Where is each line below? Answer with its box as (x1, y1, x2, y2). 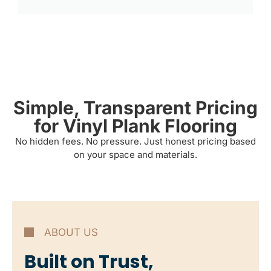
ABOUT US (44, 226, 98, 238)
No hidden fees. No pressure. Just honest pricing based (15, 135, 256, 148)
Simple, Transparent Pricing (13, 97, 258, 119)
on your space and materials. (74, 149, 197, 161)
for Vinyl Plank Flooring (34, 115, 237, 137)
